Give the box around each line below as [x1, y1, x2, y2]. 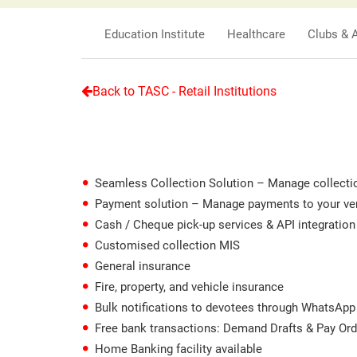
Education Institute [104, 26, 205, 41]
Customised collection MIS [95, 238, 240, 253]
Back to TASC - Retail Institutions [92, 84, 277, 100]
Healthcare [227, 26, 285, 41]
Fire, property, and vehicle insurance [95, 280, 284, 295]
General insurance [95, 259, 190, 274]
